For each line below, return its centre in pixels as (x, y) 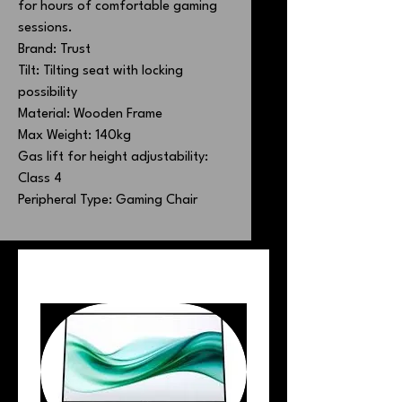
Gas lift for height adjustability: (113, 157)
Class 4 (40, 179)
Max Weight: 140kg (74, 136)
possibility (48, 93)
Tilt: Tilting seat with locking (100, 71)
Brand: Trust (54, 50)
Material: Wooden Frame (90, 114)
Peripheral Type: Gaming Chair (108, 201)
